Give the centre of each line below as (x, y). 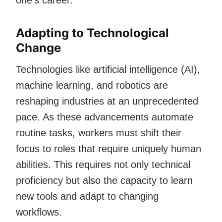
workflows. (39, 212)
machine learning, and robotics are (92, 85)
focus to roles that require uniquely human (109, 148)
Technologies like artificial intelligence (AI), (108, 69)
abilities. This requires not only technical (103, 164)
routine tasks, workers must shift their (99, 133)
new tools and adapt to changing (87, 196)
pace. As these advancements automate (105, 117)
